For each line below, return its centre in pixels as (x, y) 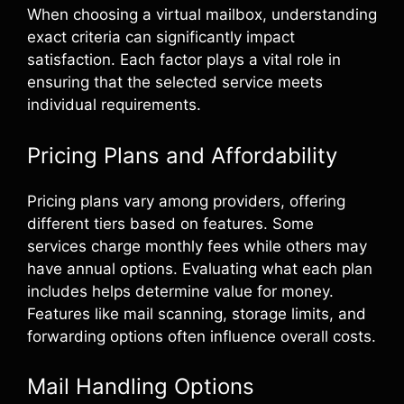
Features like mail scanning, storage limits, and (197, 313)
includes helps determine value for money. (180, 291)
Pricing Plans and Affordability (182, 155)
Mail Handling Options (141, 386)
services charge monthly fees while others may (197, 246)
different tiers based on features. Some (170, 223)
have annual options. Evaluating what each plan (200, 268)
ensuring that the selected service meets (175, 82)
